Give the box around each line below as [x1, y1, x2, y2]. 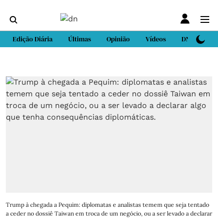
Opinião [107, 34, 130, 44]
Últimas [68, 34, 91, 44]
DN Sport [182, 34, 208, 44]
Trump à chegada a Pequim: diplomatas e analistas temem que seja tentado [6, 200, 209, 208]
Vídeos [145, 34, 166, 44]
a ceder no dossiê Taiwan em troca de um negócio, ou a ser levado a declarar [6, 209, 212, 217]
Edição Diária [13, 34, 53, 44]
